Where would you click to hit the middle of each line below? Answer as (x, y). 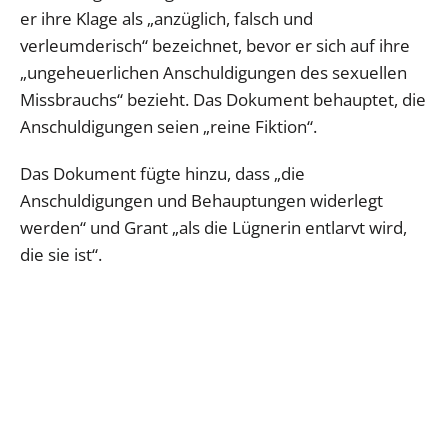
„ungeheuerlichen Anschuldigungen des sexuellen (213, 72)
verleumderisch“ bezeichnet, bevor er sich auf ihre (215, 45)
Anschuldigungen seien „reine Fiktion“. (168, 126)
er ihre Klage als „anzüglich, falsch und (166, 18)
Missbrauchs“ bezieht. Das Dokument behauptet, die (223, 99)
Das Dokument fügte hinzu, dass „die (162, 173)
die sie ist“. (61, 254)
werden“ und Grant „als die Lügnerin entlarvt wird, (213, 227)
